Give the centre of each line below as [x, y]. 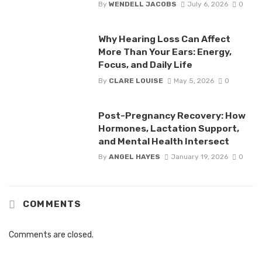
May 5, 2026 [194, 80]
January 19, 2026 [199, 156]
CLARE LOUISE [136, 80]
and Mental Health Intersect [163, 141]
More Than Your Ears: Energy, [165, 52]
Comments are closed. [51, 235]
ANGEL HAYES [134, 156]
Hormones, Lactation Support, [168, 128]
